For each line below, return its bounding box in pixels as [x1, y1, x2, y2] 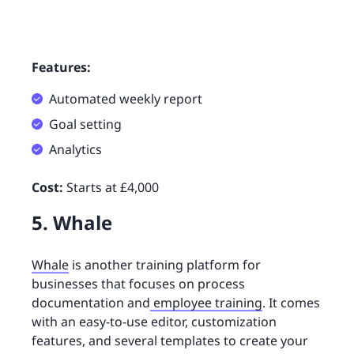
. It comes [262, 294, 320, 312]
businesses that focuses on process [32, 275, 245, 293]
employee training [150, 294, 262, 312]
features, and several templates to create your [32, 332, 308, 350]
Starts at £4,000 [63, 179, 159, 197]
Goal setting [49, 115, 122, 134]
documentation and [32, 294, 150, 312]
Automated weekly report [49, 90, 202, 108]
